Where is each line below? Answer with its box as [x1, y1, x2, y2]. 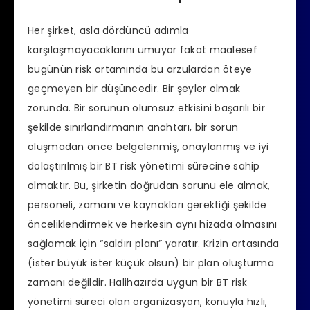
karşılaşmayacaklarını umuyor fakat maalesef [28, 43, 257, 57]
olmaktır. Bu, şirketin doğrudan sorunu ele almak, [28, 179, 271, 193]
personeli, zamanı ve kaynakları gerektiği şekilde [28, 198, 267, 212]
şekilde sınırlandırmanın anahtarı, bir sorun [28, 120, 239, 135]
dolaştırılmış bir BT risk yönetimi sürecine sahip [28, 159, 260, 174]
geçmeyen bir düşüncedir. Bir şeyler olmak [28, 82, 241, 96]
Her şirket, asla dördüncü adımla [28, 24, 189, 38]
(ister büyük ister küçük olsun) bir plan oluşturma [28, 256, 274, 271]
